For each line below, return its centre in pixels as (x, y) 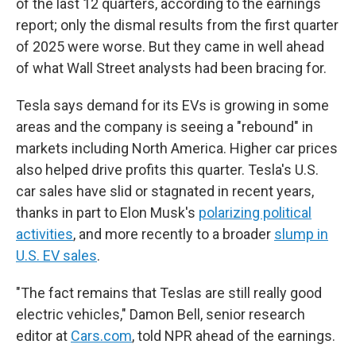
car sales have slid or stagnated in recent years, (165, 191)
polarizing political (255, 213)
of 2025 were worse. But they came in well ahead (170, 46)
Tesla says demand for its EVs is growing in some (172, 105)
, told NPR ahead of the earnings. (234, 336)
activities (44, 234)
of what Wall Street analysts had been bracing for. (171, 68)
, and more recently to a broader (174, 234)
